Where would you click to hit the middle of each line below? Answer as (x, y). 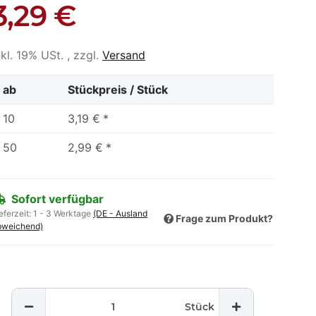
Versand (124, 55)
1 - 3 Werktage (63, 213)
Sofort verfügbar (57, 199)
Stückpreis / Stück (118, 90)
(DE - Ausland (120, 213)
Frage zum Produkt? (224, 218)
